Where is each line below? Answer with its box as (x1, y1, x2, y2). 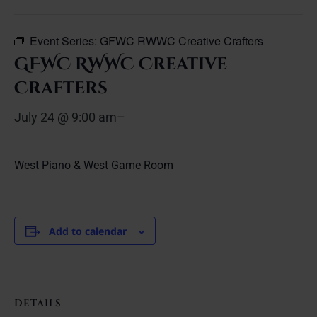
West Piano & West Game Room (14, 158, 173, 172)
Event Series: (30, 33, 100, 49)
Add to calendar (48, 224, 127, 238)
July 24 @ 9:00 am (14, 110, 117, 125)
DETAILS (14, 296, 62, 310)
